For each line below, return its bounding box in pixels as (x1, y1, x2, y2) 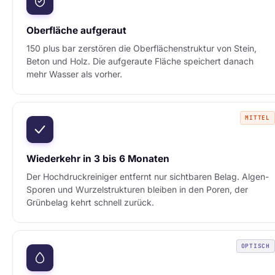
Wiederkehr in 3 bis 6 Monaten (26, 153, 169, 165)
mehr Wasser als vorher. (26, 69, 122, 79)
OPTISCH (241, 242, 270, 250)
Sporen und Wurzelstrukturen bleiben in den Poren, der (26, 184, 248, 195)
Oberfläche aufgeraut (26, 25, 126, 36)
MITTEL (245, 114, 270, 122)
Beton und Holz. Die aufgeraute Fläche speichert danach (26, 56, 254, 66)
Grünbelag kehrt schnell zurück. (26, 197, 154, 207)
